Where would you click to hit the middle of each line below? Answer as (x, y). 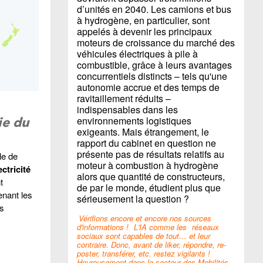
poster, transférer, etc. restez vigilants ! (144, 253)
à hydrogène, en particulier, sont (143, 20)
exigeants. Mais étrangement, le (143, 132)
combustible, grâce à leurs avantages (154, 65)
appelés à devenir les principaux (144, 31)
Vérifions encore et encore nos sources (145, 218)
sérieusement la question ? (133, 199)
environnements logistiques (134, 121)
